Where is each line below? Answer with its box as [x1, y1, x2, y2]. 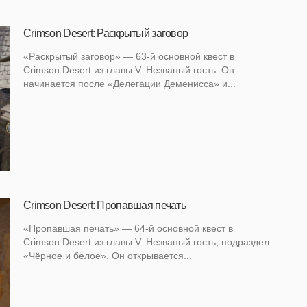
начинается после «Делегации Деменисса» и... [23, 78, 236, 90]
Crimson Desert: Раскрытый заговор [23, 27, 188, 40]
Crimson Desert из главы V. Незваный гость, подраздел [23, 236, 269, 247]
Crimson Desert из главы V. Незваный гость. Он [23, 64, 234, 76]
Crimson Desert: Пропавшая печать [23, 199, 186, 211]
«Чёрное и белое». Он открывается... [23, 249, 192, 261]
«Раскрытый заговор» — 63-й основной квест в [23, 51, 234, 62]
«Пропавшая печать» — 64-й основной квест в [23, 222, 233, 234]
